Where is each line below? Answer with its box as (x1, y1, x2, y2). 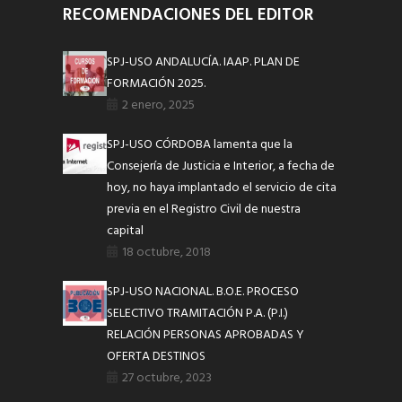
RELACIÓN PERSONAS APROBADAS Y (107, 325, 305, 346)
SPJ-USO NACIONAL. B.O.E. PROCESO (107, 282, 300, 303)
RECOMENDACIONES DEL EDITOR (63, 2, 314, 30)
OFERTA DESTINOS (107, 346, 206, 368)
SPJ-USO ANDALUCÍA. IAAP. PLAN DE (107, 52, 301, 74)
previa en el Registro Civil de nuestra (107, 199, 301, 221)
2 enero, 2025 (122, 95, 196, 117)
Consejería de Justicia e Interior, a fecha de (107, 156, 336, 178)
